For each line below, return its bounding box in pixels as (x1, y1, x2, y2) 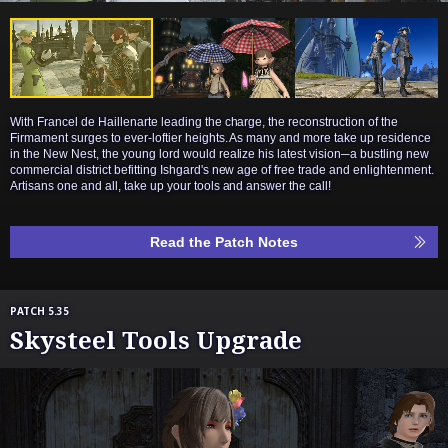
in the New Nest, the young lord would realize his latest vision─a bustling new (10, 147, 430, 162)
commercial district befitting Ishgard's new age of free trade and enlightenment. (10, 163, 435, 178)
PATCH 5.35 (10, 304, 69, 319)
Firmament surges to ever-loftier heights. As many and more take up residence (10, 131, 432, 146)
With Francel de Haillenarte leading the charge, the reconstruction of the (10, 115, 399, 130)
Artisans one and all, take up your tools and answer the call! (10, 179, 332, 194)
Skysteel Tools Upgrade (10, 323, 302, 357)
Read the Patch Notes (150, 234, 298, 251)
